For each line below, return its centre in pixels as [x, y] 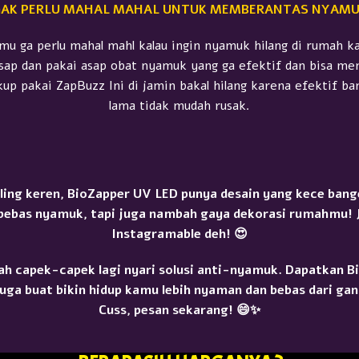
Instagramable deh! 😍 [179, 234]
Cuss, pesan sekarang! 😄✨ [179, 310]
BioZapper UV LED [122, 194]
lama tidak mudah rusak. [179, 105]
